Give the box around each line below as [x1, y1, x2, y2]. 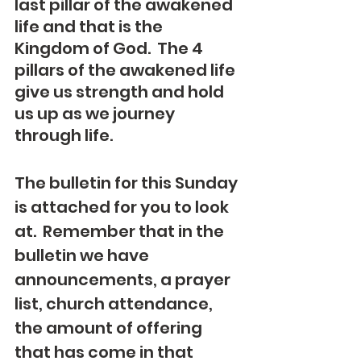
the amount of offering [15, 317, 205, 339]
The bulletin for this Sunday [15, 172, 241, 194]
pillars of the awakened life [15, 59, 239, 81]
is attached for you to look [15, 196, 232, 218]
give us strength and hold [15, 81, 227, 103]
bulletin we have [15, 244, 152, 267]
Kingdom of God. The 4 [15, 37, 206, 60]
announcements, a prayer [15, 268, 234, 291]
